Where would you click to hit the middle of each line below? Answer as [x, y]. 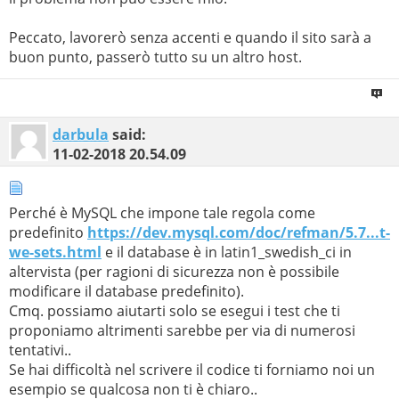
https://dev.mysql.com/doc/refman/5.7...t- [239, 232]
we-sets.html [55, 252]
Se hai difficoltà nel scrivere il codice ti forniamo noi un [192, 370]
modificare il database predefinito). [126, 291]
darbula [81, 134]
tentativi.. [40, 350]
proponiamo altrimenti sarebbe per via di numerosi [182, 330]
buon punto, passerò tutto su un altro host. [155, 57]
